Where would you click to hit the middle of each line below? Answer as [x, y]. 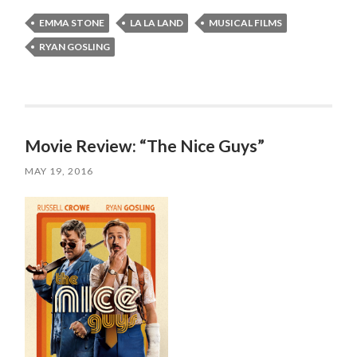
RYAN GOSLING [75, 47]
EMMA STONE [72, 23]
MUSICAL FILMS [246, 23]
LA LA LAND [157, 23]
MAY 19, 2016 [59, 171]
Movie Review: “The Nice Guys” [145, 146]
